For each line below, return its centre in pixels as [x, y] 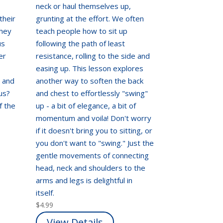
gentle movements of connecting [93, 155]
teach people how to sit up [82, 31]
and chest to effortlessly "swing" [92, 93]
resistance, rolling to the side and [93, 56]
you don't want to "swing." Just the [95, 143]
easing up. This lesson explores [90, 68]
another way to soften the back [90, 80]
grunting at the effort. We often [90, 18]
